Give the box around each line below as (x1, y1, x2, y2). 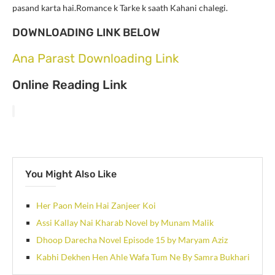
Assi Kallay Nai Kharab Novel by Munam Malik (36, 217, 214, 228)
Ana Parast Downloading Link (12, 50, 179, 66)
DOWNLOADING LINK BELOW (12, 25, 160, 39)
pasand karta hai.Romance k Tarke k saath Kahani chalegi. (12, 2, 228, 13)
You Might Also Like (25, 168, 117, 180)
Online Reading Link (12, 77, 127, 92)
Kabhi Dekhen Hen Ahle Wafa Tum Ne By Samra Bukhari (36, 251, 250, 262)
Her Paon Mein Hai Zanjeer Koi (36, 199, 156, 211)
